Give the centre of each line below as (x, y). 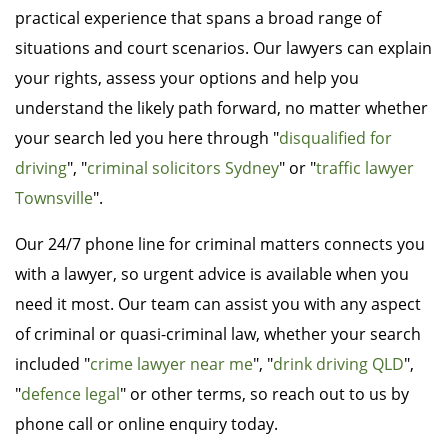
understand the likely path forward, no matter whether (221, 108)
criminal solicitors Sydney (183, 168)
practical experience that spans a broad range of (198, 18)
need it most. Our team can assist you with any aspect (218, 304)
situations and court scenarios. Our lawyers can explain (223, 48)
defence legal (70, 394)
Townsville (54, 198)
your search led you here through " (147, 138)
